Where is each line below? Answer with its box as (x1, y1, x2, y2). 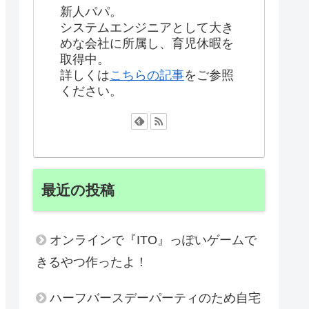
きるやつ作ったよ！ (36, 255, 148, 269)
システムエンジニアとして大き (60, 20, 234, 34)
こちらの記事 (110, 68, 184, 82)
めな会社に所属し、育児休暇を (60, 36, 234, 50)
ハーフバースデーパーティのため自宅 (50, 290, 261, 305)
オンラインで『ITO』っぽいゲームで (50, 232, 257, 247)
